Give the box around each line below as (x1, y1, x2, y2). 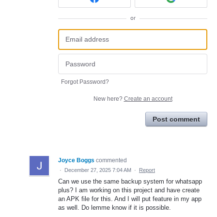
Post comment (153, 115, 200, 124)
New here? (93, 95, 124, 103)
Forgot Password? (61, 78, 109, 86)
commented (96, 157, 127, 164)
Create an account (124, 95, 172, 103)
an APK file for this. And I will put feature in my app (58, 195, 201, 203)
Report (139, 167, 155, 173)
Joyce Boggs (58, 157, 94, 164)
